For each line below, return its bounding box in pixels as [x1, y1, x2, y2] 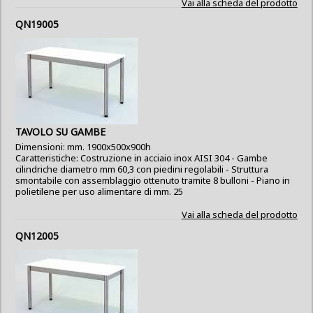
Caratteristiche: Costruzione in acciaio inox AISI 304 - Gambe [15, 152, 268, 164]
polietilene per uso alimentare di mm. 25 [15, 185, 184, 198]
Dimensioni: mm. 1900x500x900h [15, 140, 152, 153]
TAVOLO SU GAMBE [15, 125, 106, 138]
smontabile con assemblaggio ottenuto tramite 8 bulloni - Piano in [15, 174, 291, 187]
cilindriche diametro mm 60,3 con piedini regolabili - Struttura [15, 163, 269, 175]
